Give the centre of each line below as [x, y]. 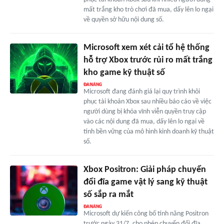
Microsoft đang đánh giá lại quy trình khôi [141, 91]
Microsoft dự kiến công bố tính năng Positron [146, 213]
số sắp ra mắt [108, 194]
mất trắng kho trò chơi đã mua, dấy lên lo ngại [148, 9]
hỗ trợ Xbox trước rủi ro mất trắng [148, 60]
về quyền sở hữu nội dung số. [123, 19]
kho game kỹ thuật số [124, 72]
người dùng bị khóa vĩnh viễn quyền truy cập [144, 111]
